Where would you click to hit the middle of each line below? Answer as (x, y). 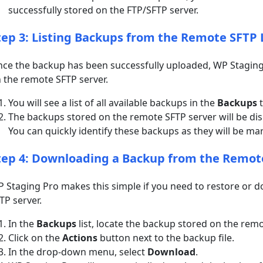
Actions (80, 237)
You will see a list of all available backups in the (113, 102)
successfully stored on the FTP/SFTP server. (104, 10)
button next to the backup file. (166, 237)
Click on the (36, 237)
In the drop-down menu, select (78, 252)
